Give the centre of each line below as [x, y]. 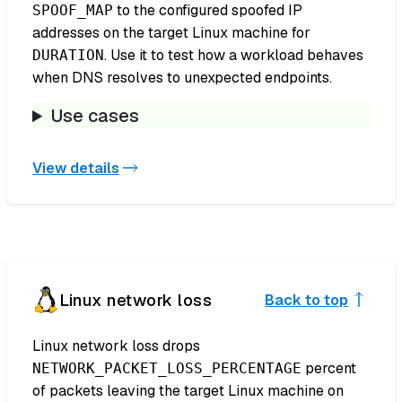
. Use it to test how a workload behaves [234, 56]
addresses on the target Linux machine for [171, 33]
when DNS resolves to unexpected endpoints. [182, 78]
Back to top [306, 300]
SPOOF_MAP [73, 11]
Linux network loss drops [116, 346]
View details [76, 168]
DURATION [68, 56]
